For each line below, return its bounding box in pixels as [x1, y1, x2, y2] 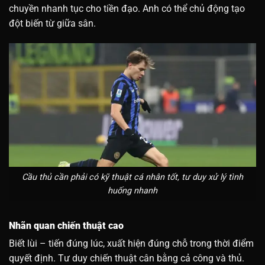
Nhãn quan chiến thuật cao [9, 219, 124, 231]
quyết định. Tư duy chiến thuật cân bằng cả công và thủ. [9, 252, 244, 264]
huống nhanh [108, 185, 157, 196]
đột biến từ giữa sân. [9, 18, 96, 30]
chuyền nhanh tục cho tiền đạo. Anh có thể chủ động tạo [9, 3, 245, 15]
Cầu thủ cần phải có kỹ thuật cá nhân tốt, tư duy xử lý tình [22, 172, 243, 182]
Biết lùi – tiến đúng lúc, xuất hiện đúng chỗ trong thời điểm [9, 237, 254, 249]
